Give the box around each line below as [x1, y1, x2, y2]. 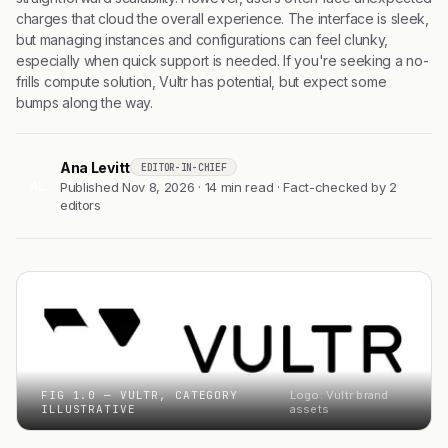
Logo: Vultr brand [289, 388, 389, 402]
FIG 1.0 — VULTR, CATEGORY [41, 388, 239, 402]
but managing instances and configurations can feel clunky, [16, 31, 389, 48]
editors [60, 197, 101, 213]
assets [289, 402, 329, 416]
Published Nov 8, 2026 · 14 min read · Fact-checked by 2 [60, 179, 398, 195]
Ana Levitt [60, 158, 130, 176]
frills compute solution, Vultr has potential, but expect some [16, 73, 387, 90]
